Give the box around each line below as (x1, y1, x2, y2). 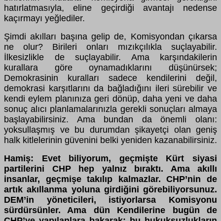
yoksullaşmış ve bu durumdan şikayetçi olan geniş (4, 125, 217, 135)
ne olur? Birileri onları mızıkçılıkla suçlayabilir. (4, 42, 217, 52)
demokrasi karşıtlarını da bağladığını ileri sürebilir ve (4, 83, 217, 94)
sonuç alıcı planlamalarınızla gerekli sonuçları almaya (4, 104, 217, 114)
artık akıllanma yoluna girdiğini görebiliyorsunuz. (4, 184, 217, 195)
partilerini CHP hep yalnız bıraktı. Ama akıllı (4, 164, 217, 174)
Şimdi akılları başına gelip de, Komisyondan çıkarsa (4, 32, 217, 42)
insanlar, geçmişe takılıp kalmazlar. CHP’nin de (4, 174, 217, 184)
